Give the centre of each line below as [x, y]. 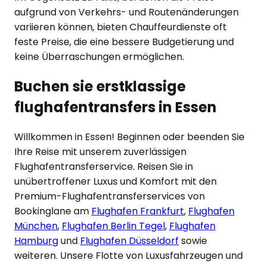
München [36, 226]
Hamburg [36, 240]
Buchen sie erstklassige [100, 86]
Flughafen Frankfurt [138, 211]
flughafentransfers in [93, 107]
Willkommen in [50, 137]
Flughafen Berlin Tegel [113, 226]
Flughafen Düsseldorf [129, 240]
